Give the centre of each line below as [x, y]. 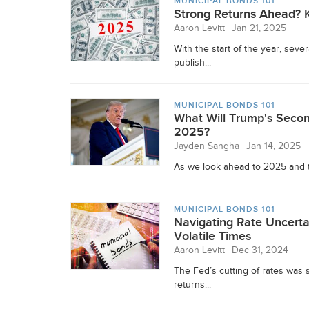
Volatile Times [212, 236]
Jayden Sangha [207, 146]
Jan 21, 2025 [259, 28]
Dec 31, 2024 [260, 250]
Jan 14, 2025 [273, 146]
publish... [192, 63]
